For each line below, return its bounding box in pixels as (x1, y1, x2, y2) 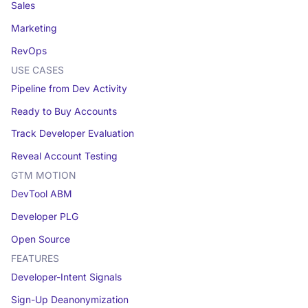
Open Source (10, 234, 70, 245)
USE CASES (10, 64, 64, 76)
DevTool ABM (10, 188, 72, 200)
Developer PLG (10, 211, 78, 223)
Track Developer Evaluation (10, 128, 134, 140)
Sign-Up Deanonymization (10, 294, 129, 305)
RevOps (10, 45, 47, 56)
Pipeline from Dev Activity (10, 82, 127, 94)
